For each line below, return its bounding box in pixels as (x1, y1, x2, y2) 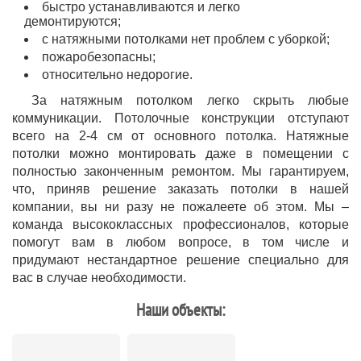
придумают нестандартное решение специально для (12, 253, 349, 267)
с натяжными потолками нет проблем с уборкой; (42, 32, 330, 46)
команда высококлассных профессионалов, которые (12, 218, 349, 231)
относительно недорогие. (42, 68, 193, 81)
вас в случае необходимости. (12, 271, 186, 284)
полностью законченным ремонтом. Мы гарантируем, (12, 164, 349, 178)
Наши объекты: (136, 299, 225, 321)
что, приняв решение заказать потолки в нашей (12, 182, 349, 196)
